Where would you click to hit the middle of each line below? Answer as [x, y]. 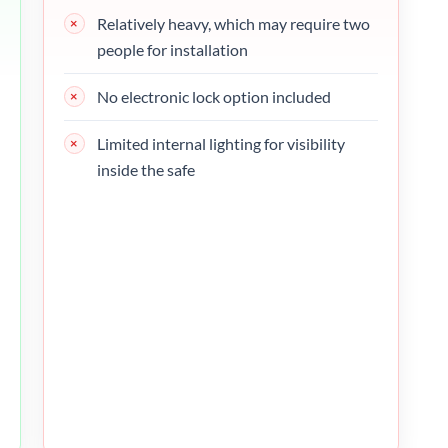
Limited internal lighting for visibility [220, 143]
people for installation [172, 49]
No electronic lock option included [213, 96]
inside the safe [145, 169]
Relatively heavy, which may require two [233, 23]
